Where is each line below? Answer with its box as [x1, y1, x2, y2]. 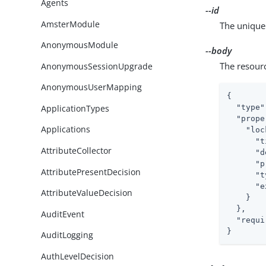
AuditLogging [41, 229, 94, 241]
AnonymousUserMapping [41, 81, 142, 93]
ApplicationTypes [41, 102, 110, 114]
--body [205, 44, 232, 56]
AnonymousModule [41, 39, 119, 51]
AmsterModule [41, 18, 100, 30]
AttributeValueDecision [41, 187, 133, 199]
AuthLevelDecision [41, 250, 115, 262]
